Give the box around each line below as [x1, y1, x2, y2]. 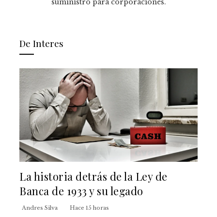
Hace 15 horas [70, 204, 109, 211]
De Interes [19, 37, 63, 50]
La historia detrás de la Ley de [19, 169, 168, 183]
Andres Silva [22, 204, 58, 211]
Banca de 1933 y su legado [19, 183, 143, 198]
